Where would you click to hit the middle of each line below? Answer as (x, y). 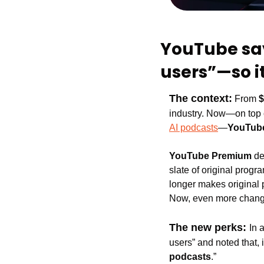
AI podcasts (194, 128)
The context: (201, 99)
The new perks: (209, 228)
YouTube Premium (212, 156)
